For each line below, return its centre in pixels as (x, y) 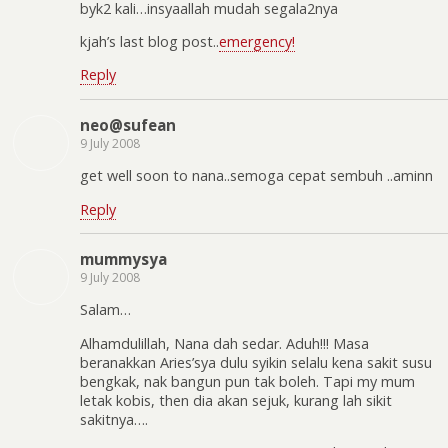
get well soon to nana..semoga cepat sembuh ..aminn (256, 176)
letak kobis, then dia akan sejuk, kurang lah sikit (236, 400)
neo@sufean (128, 124)
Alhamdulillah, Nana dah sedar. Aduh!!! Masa (224, 343)
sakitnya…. (114, 419)
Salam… (105, 310)
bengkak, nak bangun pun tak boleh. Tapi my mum (247, 381)
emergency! (257, 42)
